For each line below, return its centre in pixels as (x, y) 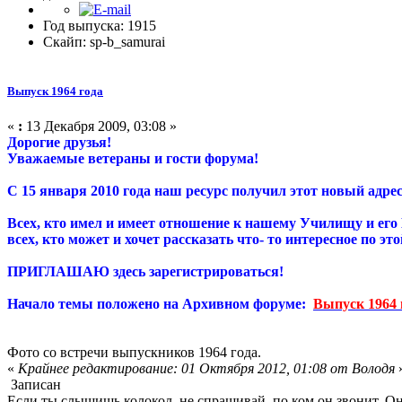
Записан (34, 385)
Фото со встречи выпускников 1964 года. (134, 352)
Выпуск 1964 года (55, 91)
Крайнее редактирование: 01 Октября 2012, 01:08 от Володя (206, 368)
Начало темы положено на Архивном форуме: (160, 304)
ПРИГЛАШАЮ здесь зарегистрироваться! (145, 271)
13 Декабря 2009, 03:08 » (100, 126)
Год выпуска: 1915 (100, 25)
